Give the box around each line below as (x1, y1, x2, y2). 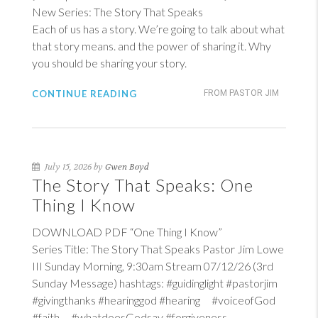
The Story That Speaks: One (32, 175, 253, 195)
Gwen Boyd (105, 161, 149, 172)
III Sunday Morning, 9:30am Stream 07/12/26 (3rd (32, 259, 273, 273)
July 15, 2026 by (43, 161, 105, 172)
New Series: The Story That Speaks (32, 5, 203, 18)
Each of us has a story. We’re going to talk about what (32, 22, 285, 35)
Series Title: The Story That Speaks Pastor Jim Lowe (32, 242, 284, 256)
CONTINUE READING (32, 88, 137, 99)
